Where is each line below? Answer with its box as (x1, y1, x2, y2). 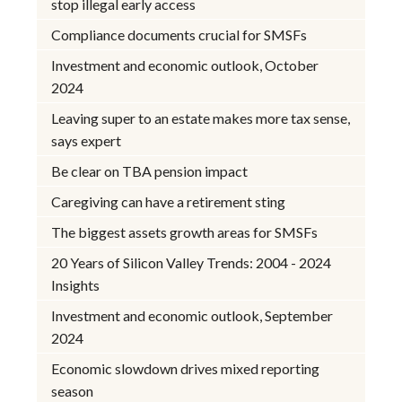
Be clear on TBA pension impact (51, 162, 249, 180)
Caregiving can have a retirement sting (51, 193, 286, 211)
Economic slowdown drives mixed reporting (51, 360, 320, 378)
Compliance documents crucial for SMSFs (51, 26, 308, 44)
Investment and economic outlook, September (51, 307, 334, 325)
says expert (51, 132, 122, 150)
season (51, 382, 94, 400)
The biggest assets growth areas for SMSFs (51, 223, 319, 241)
